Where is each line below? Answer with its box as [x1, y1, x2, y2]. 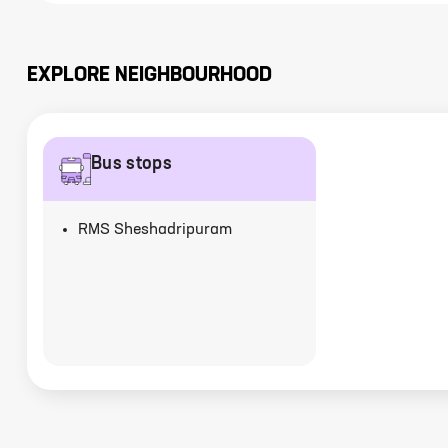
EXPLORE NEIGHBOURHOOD [27, 66, 272, 86]
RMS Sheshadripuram [78, 222, 232, 238]
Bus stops [91, 155, 172, 173]
